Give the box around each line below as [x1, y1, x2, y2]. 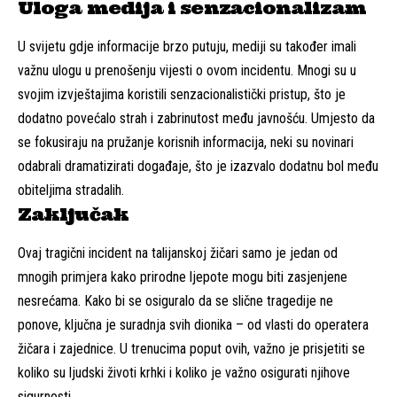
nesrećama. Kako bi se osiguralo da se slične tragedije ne [18, 292, 333, 310]
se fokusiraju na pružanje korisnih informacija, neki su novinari [18, 134, 354, 152]
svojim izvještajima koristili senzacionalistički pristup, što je [18, 86, 346, 104]
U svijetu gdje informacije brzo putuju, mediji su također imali [18, 38, 356, 56]
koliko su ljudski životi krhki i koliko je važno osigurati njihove [18, 364, 350, 382]
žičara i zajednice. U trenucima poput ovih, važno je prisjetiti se [18, 340, 365, 358]
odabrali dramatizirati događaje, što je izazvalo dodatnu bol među [18, 158, 378, 175]
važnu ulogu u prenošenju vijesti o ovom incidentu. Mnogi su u [18, 62, 356, 80]
